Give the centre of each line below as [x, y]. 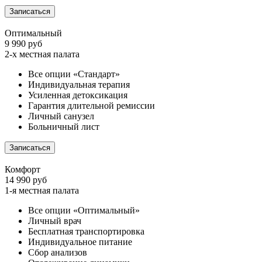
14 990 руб [26, 180]
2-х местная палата [42, 54]
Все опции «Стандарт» [74, 74]
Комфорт [23, 170]
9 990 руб [23, 44]
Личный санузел [61, 116]
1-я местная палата [42, 191]
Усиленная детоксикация [78, 95]
